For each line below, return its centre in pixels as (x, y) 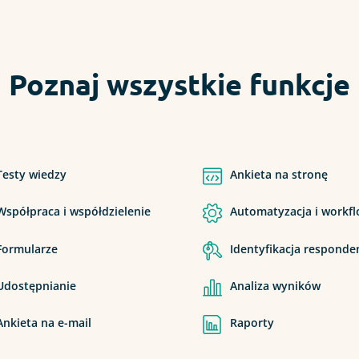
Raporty (252, 322)
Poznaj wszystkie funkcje (179, 84)
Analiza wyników (275, 285)
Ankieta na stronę (278, 175)
